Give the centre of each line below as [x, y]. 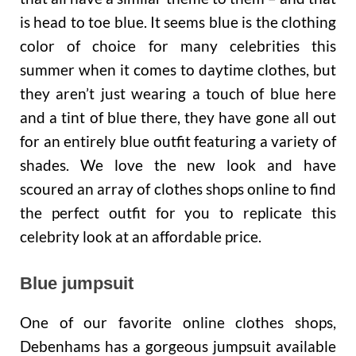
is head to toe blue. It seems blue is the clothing [178, 22]
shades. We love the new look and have [178, 165]
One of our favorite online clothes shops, [178, 323]
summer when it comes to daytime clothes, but [178, 70]
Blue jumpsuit [77, 283]
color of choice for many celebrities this [178, 46]
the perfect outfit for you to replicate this [178, 213]
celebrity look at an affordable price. [141, 237]
